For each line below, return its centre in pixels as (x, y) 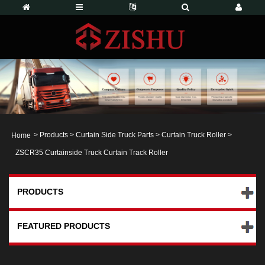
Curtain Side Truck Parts (115, 135)
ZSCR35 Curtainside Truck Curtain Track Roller (92, 153)
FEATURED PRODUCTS (64, 226)
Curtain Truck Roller (194, 135)
